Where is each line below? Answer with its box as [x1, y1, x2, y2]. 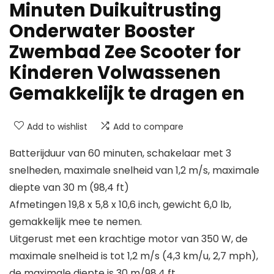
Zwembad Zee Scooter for [9, 39, 241, 64]
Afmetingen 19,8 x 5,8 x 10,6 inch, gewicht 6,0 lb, [9, 197, 231, 212]
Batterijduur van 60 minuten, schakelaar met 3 [9, 146, 231, 160]
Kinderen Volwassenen [9, 60, 221, 85]
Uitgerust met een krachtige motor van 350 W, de [9, 231, 248, 246]
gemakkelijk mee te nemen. [9, 214, 142, 229]
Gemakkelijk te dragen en [9, 81, 245, 106]
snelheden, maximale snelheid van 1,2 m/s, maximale [9, 163, 259, 177]
